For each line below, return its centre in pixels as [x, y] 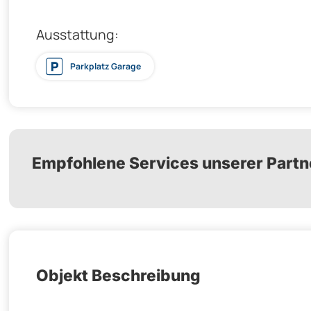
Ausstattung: [77, 34]
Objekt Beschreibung [118, 276]
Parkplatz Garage [105, 66]
